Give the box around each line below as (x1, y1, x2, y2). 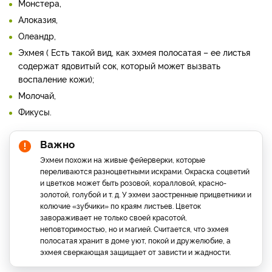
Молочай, (18, 89, 56, 101)
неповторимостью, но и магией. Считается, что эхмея (40, 223, 228, 234)
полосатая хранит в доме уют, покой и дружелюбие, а (40, 234, 231, 245)
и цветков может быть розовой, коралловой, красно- (40, 177, 226, 188)
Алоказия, (18, 13, 58, 25)
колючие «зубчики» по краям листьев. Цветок (40, 200, 201, 211)
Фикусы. (18, 105, 52, 117)
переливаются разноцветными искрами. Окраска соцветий (40, 165, 250, 176)
